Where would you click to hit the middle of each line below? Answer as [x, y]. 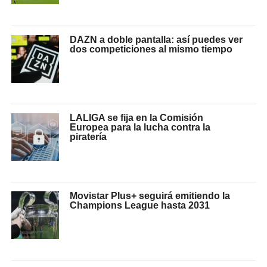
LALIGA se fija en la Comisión [137, 117]
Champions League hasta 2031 [140, 205]
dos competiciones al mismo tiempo [151, 49]
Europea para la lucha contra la [140, 127]
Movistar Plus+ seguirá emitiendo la [150, 195]
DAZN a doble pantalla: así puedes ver [156, 39]
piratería [89, 136]
